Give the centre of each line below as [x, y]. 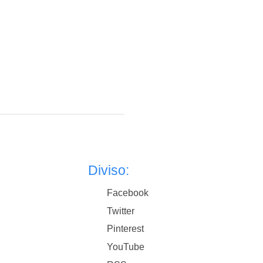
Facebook [128, 193]
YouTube [126, 247]
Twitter [121, 211]
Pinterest [126, 229]
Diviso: [109, 171]
